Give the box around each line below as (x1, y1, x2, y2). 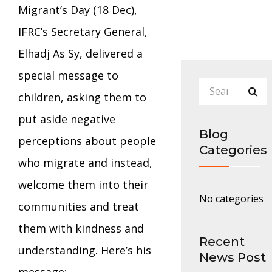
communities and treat (18, 199, 139, 214)
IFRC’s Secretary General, (18, 24, 148, 39)
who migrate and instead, (18, 155, 152, 170)
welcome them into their (18, 177, 148, 192)
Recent (199, 234, 245, 249)
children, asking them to (18, 89, 146, 104)
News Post (199, 250, 266, 265)
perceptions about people (18, 133, 156, 148)
